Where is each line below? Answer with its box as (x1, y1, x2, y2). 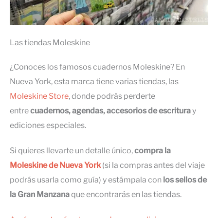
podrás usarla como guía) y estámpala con (10, 175, 163, 185)
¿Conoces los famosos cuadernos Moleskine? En (10, 62, 185, 72)
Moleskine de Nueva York (10, 161, 101, 170)
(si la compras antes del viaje (101, 161, 205, 170)
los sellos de (163, 175, 207, 185)
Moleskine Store (10, 91, 69, 101)
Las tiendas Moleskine (10, 38, 90, 48)
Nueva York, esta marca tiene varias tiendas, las (10, 77, 179, 87)
